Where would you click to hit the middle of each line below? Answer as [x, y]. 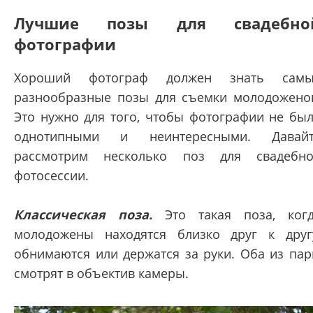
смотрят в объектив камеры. [101, 273]
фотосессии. [51, 175]
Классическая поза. [83, 214]
